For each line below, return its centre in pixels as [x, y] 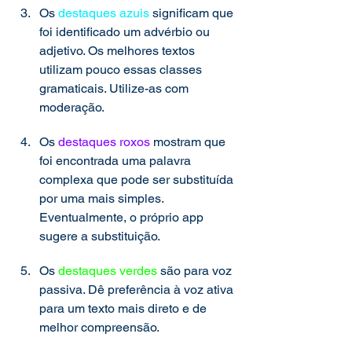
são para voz [196, 271]
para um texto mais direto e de [125, 308]
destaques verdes [108, 271]
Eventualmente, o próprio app [123, 217]
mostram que [191, 142]
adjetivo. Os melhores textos [119, 51]
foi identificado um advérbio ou [126, 32]
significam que [193, 13]
